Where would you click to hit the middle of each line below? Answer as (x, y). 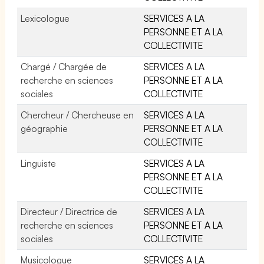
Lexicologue (45, 18)
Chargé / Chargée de (64, 66)
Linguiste (38, 163)
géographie (44, 128)
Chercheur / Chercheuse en (77, 115)
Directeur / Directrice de (69, 211)
